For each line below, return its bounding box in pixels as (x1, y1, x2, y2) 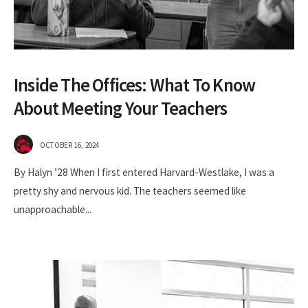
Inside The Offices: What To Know (14, 73, 256, 96)
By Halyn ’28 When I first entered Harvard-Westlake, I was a (14, 165, 274, 179)
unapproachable (14, 202, 85, 216)
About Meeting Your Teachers (14, 96, 228, 120)
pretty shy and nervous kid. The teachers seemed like (14, 184, 246, 197)
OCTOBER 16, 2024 (40, 140, 100, 150)
